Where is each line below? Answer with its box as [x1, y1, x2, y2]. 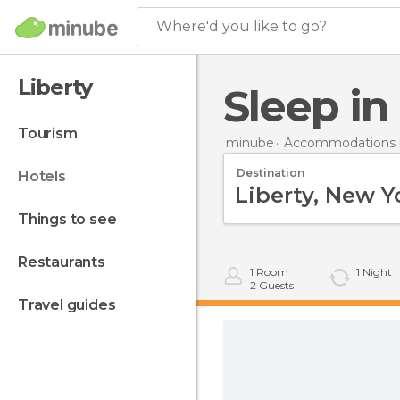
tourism [27, 125, 78, 142]
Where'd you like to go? [156, 18, 327, 35]
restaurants [27, 254, 105, 271]
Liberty [18, 74, 92, 100]
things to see [28, 211, 117, 228]
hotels [29, 168, 66, 185]
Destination [237, 165, 304, 179]
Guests [256, 279, 294, 292]
